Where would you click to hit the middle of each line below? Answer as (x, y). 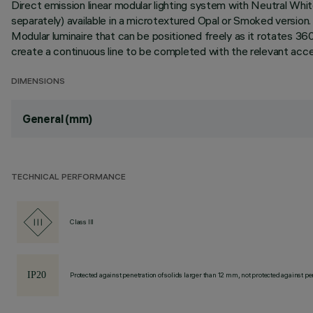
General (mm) (58, 119)
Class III (82, 222)
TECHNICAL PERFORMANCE (68, 178)
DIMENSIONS (38, 82)
